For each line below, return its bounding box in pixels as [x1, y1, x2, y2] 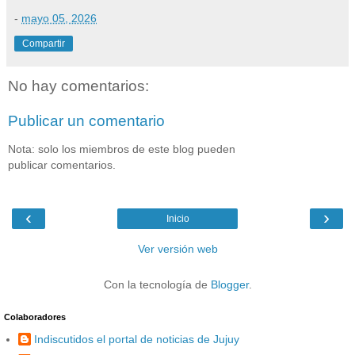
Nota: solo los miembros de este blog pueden [8, 143, 235, 156]
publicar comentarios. [8, 158, 116, 172]
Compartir [22, 38, 65, 50]
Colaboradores [4, 311, 66, 322]
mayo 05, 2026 [21, 12, 97, 25]
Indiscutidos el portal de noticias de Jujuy [34, 333, 239, 346]
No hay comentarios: [8, 78, 149, 95]
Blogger [210, 277, 249, 291]
